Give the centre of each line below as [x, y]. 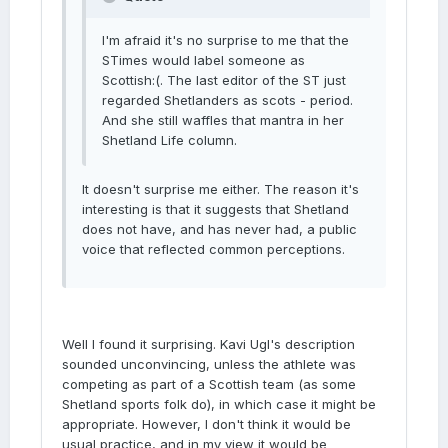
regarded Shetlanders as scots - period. [227, 100]
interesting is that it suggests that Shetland [215, 209]
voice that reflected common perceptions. [213, 249]
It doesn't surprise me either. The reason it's [220, 189]
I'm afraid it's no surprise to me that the [225, 40]
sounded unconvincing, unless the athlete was [209, 364]
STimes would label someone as [203, 60]
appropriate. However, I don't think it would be [206, 424]
